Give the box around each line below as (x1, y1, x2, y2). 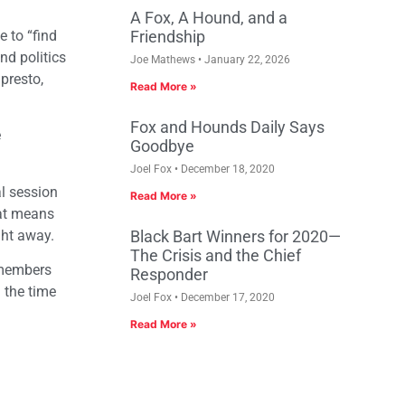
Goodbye (130, 137, 194, 156)
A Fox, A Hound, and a (130, 8, 287, 28)
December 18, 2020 (178, 163, 275, 176)
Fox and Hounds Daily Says (130, 118, 325, 137)
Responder (130, 265, 208, 285)
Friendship (130, 27, 205, 47)
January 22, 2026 (202, 53, 290, 67)
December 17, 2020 (178, 291, 275, 305)
